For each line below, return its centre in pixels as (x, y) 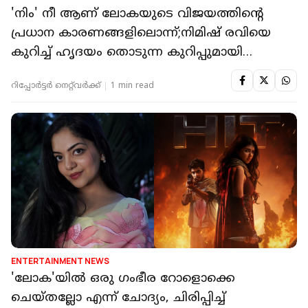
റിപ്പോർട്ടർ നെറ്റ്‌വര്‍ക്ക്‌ (56, 86)
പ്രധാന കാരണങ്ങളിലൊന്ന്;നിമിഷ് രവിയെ (141, 33)
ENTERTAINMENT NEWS (60, 261)
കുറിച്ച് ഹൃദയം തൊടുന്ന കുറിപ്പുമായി (127, 52)
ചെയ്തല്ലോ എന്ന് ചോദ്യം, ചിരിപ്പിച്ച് (118, 298)
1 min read (132, 86)
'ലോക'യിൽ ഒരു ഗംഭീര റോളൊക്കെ (123, 279)
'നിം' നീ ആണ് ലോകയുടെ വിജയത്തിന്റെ (137, 14)
